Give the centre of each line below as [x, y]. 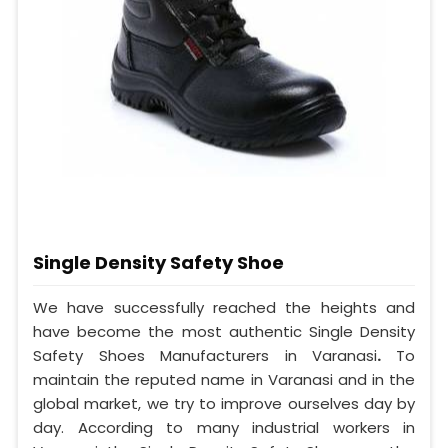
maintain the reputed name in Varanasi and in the [224, 380]
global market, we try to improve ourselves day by [224, 404]
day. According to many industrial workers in [224, 428]
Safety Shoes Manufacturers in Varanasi [205, 356]
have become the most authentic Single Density [224, 332]
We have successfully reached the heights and [224, 308]
